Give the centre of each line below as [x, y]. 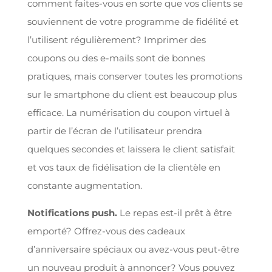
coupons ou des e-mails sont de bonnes [116, 58]
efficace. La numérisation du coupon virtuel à [128, 112]
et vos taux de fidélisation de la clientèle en [124, 167]
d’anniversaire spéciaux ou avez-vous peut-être [133, 249]
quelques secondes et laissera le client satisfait [131, 149]
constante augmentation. [86, 185]
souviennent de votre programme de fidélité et [133, 21]
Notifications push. [73, 212]
